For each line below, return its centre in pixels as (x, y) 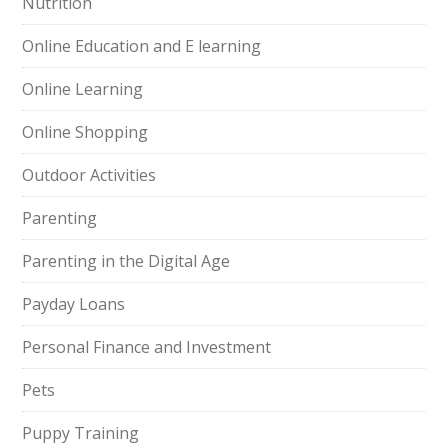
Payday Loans (74, 304)
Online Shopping (85, 132)
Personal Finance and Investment (147, 347)
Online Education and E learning (142, 46)
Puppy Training (81, 433)
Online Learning (83, 89)
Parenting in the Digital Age (126, 261)
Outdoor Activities (89, 175)
